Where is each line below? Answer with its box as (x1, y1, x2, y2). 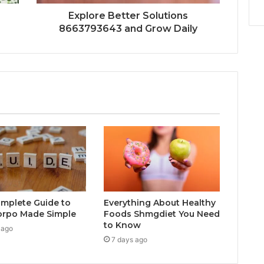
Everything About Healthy (103, 197, 216, 209)
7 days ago (111, 235, 147, 245)
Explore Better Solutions (68, 9, 188, 21)
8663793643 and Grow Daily (59, 22, 197, 34)
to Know (103, 220, 141, 231)
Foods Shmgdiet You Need (103, 209, 220, 220)
